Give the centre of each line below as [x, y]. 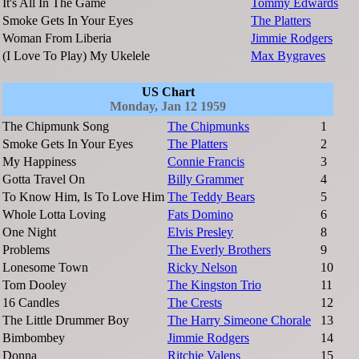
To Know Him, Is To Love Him [83, 197]
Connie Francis [206, 162]
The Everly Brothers [219, 250]
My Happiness [39, 162]
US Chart [168, 92]
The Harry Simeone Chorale [239, 321]
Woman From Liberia [57, 38]
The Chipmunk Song [56, 127]
